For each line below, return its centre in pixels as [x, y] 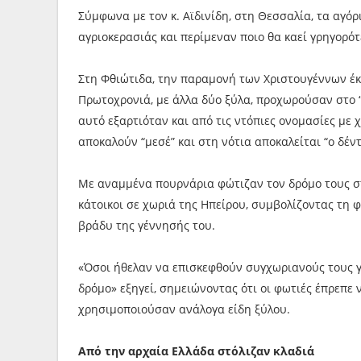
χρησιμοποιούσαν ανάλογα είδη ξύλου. [184, 309]
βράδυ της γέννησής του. [147, 225]
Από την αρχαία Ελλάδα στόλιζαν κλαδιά [196, 351]
